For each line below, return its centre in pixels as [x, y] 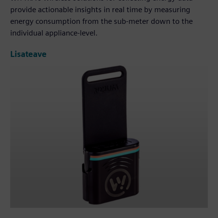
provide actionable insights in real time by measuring [100, 9]
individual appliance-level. [54, 33]
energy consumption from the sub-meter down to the [102, 21]
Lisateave [29, 54]
